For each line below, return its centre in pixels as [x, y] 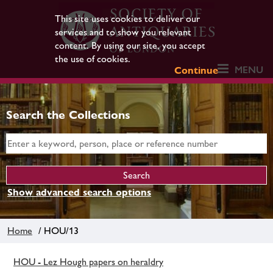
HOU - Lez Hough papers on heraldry [88, 261]
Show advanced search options [79, 192]
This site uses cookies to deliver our [127, 19]
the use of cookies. [92, 59]
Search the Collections [68, 115]
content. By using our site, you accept [130, 45]
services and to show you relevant [123, 32]
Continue [197, 70]
